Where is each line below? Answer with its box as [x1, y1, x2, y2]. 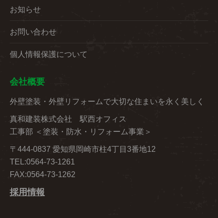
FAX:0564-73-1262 [10, 170, 75, 179]
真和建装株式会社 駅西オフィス [10, 115, 127, 124]
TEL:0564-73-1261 [10, 158, 75, 166]
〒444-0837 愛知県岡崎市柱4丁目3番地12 [10, 145, 156, 154]
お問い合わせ [10, 28, 56, 36]
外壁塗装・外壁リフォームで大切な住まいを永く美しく [10, 97, 204, 106]
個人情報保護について [10, 50, 88, 59]
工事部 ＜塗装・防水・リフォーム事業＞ [10, 127, 152, 136]
